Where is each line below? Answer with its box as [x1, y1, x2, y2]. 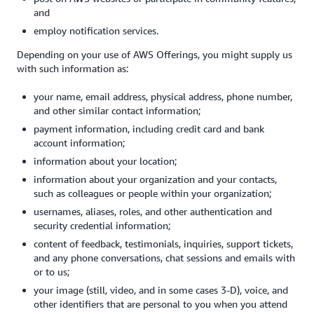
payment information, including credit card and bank [34, 123, 264, 135]
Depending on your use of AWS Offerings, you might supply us [17, 48, 292, 60]
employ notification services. [34, 25, 158, 36]
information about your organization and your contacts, [34, 173, 277, 185]
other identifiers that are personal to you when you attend [34, 298, 287, 310]
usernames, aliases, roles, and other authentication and [34, 205, 272, 217]
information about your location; [34, 155, 177, 167]
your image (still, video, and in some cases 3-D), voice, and [34, 284, 288, 296]
